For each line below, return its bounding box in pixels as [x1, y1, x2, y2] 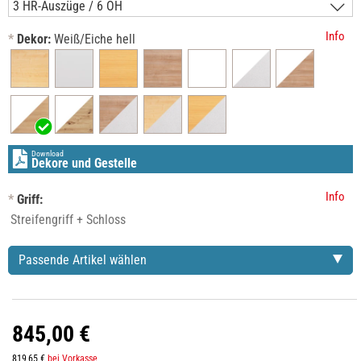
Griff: [17, 192, 43, 208]
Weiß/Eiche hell [54, 31, 135, 48]
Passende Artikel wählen [19, 252, 147, 268]
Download [31, 149, 64, 159]
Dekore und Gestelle [31, 156, 137, 172]
